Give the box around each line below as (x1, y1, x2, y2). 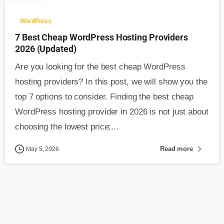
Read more (159, 144, 193, 152)
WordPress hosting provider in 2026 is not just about (15, 106, 208, 116)
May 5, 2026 (26, 145, 59, 152)
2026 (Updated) (15, 43, 76, 54)
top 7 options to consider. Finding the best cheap (15, 91, 194, 101)
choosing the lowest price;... (15, 121, 119, 131)
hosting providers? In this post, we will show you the (15, 76, 207, 86)
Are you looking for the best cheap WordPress (15, 61, 185, 71)
